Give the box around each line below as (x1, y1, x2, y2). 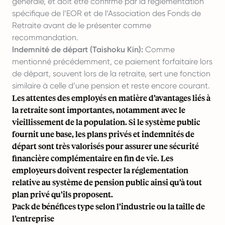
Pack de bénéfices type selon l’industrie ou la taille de (12, 201, 205, 211)
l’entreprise (12, 213, 54, 223)
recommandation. (12, 33, 78, 42)
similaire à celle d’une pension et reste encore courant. (12, 81, 210, 90)
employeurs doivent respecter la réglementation (12, 165, 188, 175)
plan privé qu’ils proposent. (12, 189, 113, 199)
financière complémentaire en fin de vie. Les (12, 153, 173, 163)
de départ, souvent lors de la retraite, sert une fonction (12, 69, 210, 78)
